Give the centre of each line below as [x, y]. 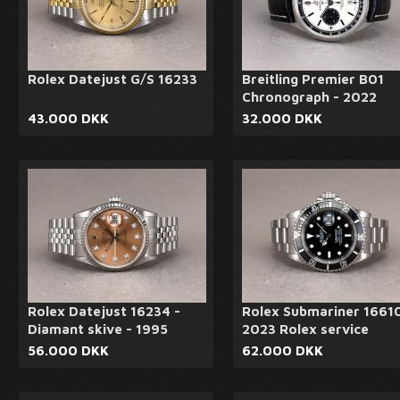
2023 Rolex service [305, 329]
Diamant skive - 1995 [98, 329]
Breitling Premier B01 [313, 79]
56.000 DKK [68, 350]
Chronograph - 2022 [309, 97]
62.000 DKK [283, 350]
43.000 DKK [68, 118]
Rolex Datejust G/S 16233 [112, 79]
